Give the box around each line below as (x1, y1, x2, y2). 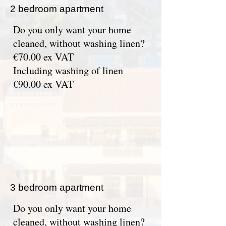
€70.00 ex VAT (13, 50, 74, 64)
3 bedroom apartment (10, 182, 103, 193)
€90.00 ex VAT (13, 77, 74, 91)
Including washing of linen (13, 64, 123, 77)
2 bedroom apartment (10, 4, 103, 14)
